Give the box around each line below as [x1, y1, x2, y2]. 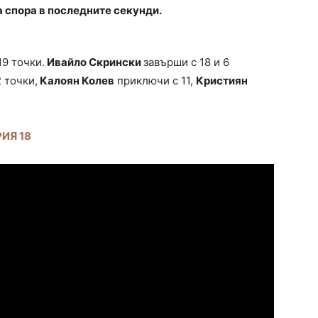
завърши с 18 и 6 [143, 55, 229, 70]
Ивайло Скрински [45, 55, 143, 70]
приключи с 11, [114, 74, 196, 88]
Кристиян [196, 74, 248, 88]
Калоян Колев [38, 74, 114, 88]
